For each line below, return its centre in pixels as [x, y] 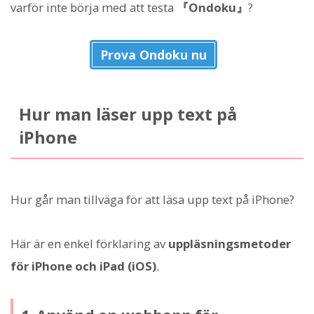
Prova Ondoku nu [153, 54]
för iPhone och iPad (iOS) [83, 266]
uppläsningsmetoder [230, 243]
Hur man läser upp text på [128, 114]
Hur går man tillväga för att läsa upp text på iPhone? [152, 200]
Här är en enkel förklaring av [89, 243]
